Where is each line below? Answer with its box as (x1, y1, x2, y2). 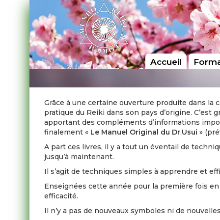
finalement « (44, 128, 91, 137)
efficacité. (44, 192, 79, 200)
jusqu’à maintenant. (44, 152, 114, 161)
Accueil (150, 57, 182, 67)
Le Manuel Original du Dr (90, 128, 181, 137)
